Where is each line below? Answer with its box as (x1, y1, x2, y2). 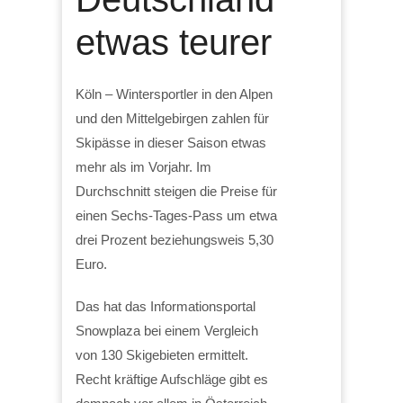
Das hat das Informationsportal (76, 298, 255, 314)
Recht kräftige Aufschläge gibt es (76, 371, 268, 387)
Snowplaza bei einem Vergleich (76, 322, 258, 338)
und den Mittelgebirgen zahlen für (76, 110, 269, 126)
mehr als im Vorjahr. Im (76, 158, 211, 175)
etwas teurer (76, 22, 272, 62)
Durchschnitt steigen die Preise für (76, 183, 277, 199)
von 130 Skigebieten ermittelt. (76, 346, 248, 363)
